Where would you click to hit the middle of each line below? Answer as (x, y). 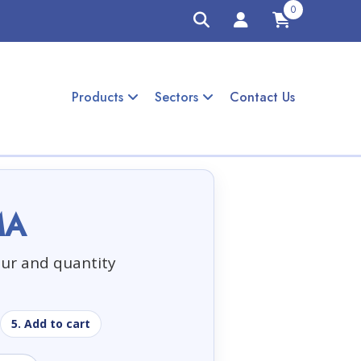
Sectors (178, 98)
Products (100, 98)
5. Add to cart (50, 323)
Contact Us (262, 98)
